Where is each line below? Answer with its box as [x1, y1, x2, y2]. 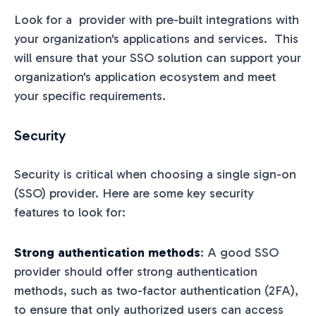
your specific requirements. [14, 87, 166, 104]
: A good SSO [200, 244, 279, 260]
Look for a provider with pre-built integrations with [14, 11, 299, 28]
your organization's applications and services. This [14, 30, 298, 47]
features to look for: [14, 204, 126, 220]
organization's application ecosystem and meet [14, 68, 276, 85]
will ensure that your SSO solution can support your [14, 49, 301, 66]
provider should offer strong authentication [14, 263, 257, 279]
